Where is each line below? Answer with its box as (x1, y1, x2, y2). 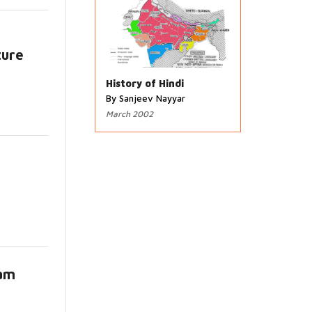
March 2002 (105, 109, 153, 120)
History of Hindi (105, 77, 184, 90)
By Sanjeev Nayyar (105, 93, 185, 104)
